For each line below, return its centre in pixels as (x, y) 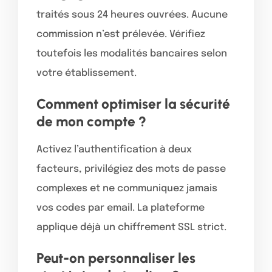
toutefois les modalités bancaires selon (132, 53)
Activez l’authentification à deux (114, 149)
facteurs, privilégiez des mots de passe (131, 169)
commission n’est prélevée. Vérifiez (121, 34)
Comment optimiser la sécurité (133, 104)
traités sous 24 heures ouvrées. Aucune (132, 15)
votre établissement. (87, 73)
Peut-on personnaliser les (116, 258)
